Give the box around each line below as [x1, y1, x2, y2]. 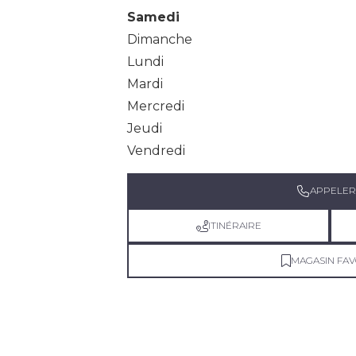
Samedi [127, 9, 180, 25]
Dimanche [127, 31, 192, 47]
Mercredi [127, 98, 184, 114]
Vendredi [127, 142, 185, 158]
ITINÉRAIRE [207, 219, 261, 232]
